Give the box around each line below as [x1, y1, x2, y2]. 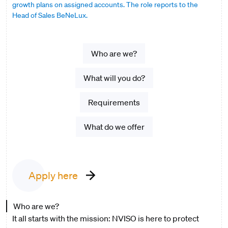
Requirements [88, 97, 140, 107]
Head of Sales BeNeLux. [12, 11, 88, 20]
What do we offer [83, 122, 145, 132]
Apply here [28, 169, 78, 182]
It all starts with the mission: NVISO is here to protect [12, 213, 199, 223]
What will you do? [83, 73, 145, 83]
